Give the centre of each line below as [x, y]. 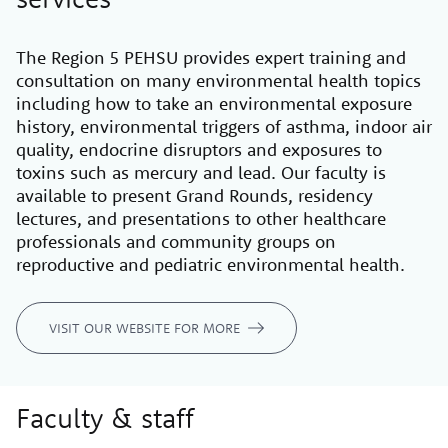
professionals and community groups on [176, 241]
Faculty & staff [105, 417]
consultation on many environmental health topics [218, 80]
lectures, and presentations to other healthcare [201, 218]
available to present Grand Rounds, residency [194, 195]
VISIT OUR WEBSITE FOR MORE [144, 327]
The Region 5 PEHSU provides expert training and [211, 57]
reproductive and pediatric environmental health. [213, 264]
